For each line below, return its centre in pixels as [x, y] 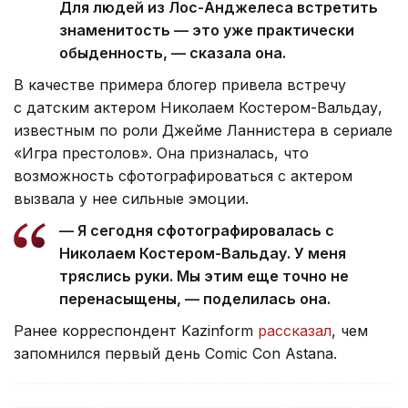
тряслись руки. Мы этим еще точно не [204, 276]
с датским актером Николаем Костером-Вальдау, [198, 108]
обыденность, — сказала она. [173, 53]
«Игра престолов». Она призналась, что [161, 153]
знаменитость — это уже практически [207, 31]
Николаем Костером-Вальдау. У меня [203, 254]
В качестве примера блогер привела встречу [180, 85]
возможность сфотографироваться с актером [183, 176]
